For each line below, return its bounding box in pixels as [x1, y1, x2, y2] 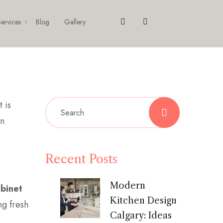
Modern [110, 180, 145, 191]
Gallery [64, 16, 86, 27]
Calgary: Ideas [110, 210, 172, 221]
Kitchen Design [110, 195, 177, 206]
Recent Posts [45, 152, 117, 166]
